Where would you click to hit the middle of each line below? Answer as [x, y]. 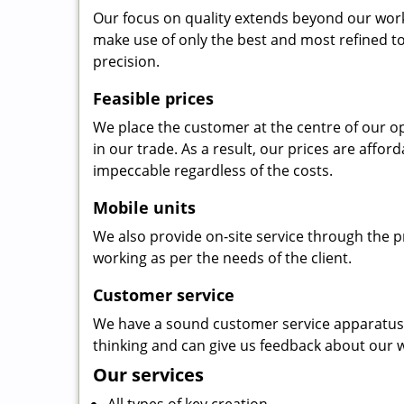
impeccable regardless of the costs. [213, 170]
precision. [126, 61]
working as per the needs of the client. [222, 258]
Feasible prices [153, 98]
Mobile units [144, 207]
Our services [148, 375]
